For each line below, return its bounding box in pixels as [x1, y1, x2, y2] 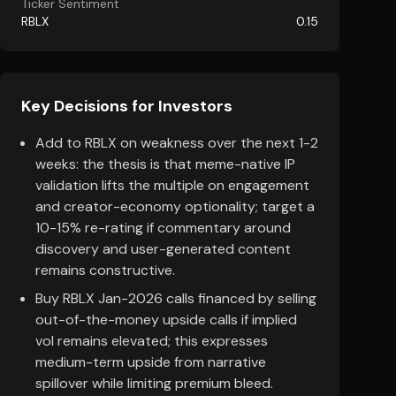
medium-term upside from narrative [35, 353, 266, 371]
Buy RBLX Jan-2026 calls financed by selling [35, 289, 316, 308]
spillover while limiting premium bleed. [35, 374, 273, 392]
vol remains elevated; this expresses [35, 331, 268, 350]
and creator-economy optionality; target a [35, 197, 315, 216]
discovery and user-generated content [35, 240, 291, 258]
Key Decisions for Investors [21, 95, 232, 117]
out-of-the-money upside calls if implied [35, 310, 297, 329]
